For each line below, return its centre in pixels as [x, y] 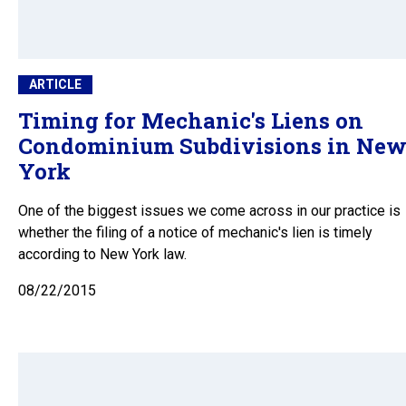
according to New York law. [102, 255]
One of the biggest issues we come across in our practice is [209, 211]
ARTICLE [55, 85]
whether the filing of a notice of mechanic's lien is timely [195, 233]
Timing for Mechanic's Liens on [191, 121]
